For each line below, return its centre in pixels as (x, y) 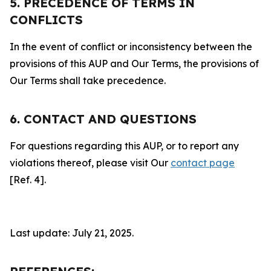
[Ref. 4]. (28, 180)
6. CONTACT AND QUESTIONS (103, 119)
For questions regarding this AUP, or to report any (124, 146)
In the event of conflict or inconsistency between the (131, 47)
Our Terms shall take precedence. (88, 80)
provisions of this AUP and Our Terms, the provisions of (134, 64)
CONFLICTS (46, 20)
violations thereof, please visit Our (90, 163)
